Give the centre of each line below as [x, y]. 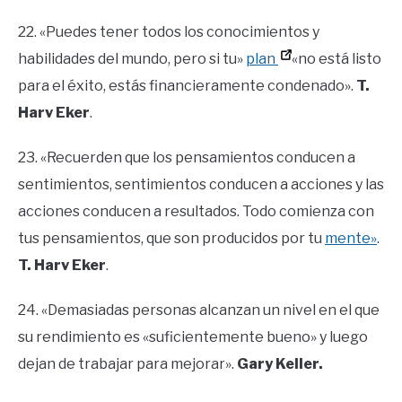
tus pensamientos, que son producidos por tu [171, 239]
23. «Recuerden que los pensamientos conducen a [187, 158]
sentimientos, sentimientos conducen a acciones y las [201, 185]
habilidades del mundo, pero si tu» [132, 59]
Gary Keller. [280, 364]
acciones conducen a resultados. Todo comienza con [196, 212]
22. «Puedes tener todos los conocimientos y [169, 32]
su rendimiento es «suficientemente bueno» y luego [193, 337]
